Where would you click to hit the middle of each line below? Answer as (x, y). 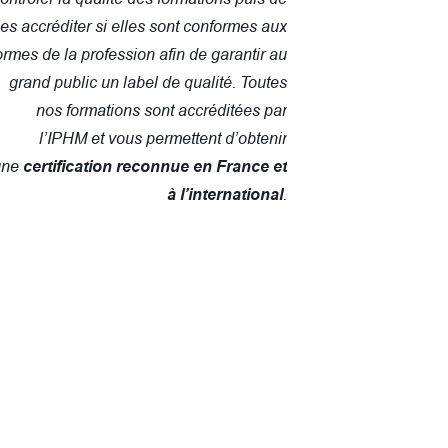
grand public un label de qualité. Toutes (148, 81)
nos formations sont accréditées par (161, 109)
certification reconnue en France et (155, 166)
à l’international (225, 194)
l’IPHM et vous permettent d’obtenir (163, 137)
